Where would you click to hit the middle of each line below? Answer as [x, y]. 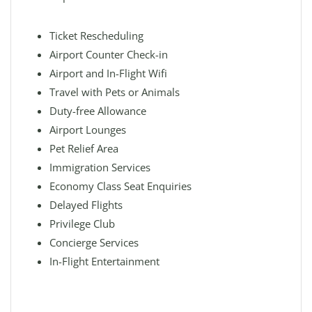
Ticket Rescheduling [96, 36]
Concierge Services [94, 242]
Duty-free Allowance [98, 111]
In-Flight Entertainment [104, 261]
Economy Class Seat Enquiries [120, 186]
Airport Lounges [88, 130]
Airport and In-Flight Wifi [108, 73]
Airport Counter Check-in [109, 54]
